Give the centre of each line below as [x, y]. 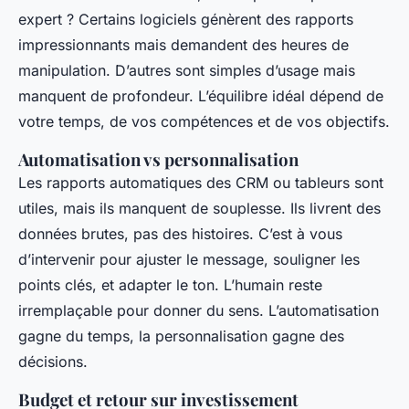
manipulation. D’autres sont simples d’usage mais [187, 70]
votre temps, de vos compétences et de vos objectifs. [204, 121]
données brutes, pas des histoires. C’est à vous [180, 233]
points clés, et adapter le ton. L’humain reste [170, 284]
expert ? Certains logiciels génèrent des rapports [186, 19]
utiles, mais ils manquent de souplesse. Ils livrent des [199, 208]
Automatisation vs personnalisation [158, 159]
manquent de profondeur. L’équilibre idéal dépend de [201, 95]
